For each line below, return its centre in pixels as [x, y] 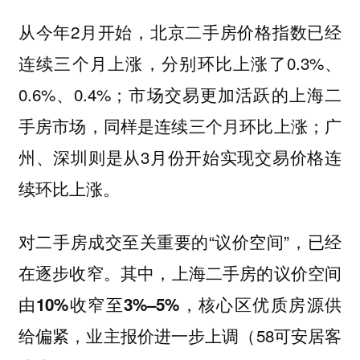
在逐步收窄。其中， [95, 273]
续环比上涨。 [71, 188]
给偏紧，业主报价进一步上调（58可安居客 [180, 335]
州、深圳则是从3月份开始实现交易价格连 [180, 156]
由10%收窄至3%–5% [99, 305]
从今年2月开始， [84, 31]
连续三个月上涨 [81, 63]
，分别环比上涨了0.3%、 [243, 62]
